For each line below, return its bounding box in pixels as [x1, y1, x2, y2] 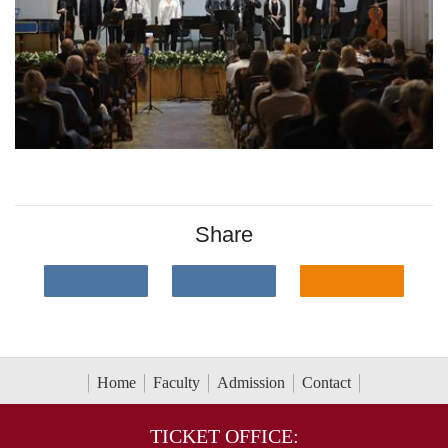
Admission [217, 373, 285, 391]
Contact [302, 373, 351, 391]
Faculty [153, 373, 200, 391]
